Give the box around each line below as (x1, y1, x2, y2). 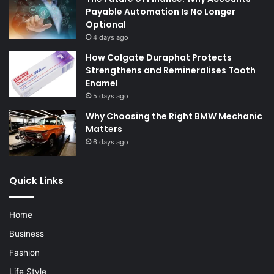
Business (9, 229, 44, 239)
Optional (86, 18, 126, 31)
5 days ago (93, 92, 128, 101)
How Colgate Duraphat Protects (86, 51, 232, 64)
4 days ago (93, 33, 128, 42)
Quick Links (9, 174, 64, 188)
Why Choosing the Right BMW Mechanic (86, 110, 262, 123)
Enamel (86, 77, 118, 90)
